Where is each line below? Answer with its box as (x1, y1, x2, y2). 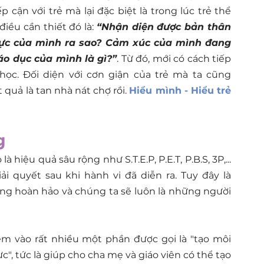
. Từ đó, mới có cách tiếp (117, 53, 232, 64)
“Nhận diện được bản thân (96, 21, 232, 32)
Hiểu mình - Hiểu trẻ (129, 85, 232, 96)
